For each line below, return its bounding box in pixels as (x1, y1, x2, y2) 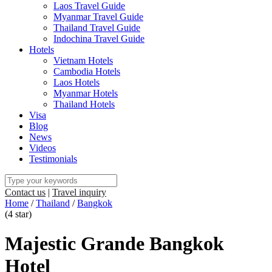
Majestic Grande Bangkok (5, 233, 224, 255)
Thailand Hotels (53, 98, 115, 109)
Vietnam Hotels (53, 55, 113, 66)
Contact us (5, 186, 46, 197)
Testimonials (29, 153, 77, 164)
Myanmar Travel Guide (53, 11, 143, 22)
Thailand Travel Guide (53, 22, 140, 33)
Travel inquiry (52, 186, 106, 197)
